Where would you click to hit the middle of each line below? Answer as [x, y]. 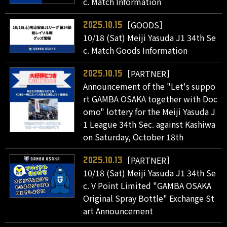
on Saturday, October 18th [134, 137]
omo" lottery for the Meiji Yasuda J [149, 111]
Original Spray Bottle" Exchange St [149, 198]
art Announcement [118, 211]
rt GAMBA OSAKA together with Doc [150, 99]
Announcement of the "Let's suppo [149, 86]
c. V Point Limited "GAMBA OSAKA [147, 185]
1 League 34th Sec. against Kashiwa [149, 124]
